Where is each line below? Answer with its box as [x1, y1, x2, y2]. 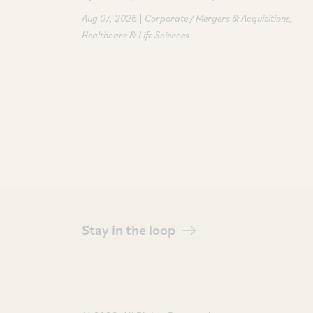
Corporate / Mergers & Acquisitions [145, 11, 290, 24]
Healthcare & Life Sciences [82, 28, 189, 41]
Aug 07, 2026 [82, 11, 137, 24]
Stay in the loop [82, 220, 178, 239]
